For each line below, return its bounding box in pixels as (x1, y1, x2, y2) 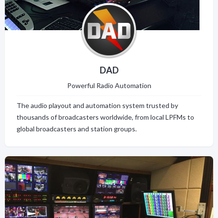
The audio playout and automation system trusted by (17, 101, 178, 109)
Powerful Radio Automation (67, 81, 151, 90)
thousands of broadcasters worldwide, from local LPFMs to (17, 112, 194, 121)
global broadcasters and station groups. (17, 124, 137, 133)
